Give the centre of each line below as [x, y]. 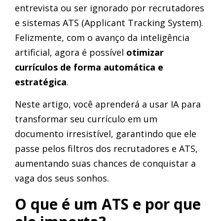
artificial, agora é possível [71, 52]
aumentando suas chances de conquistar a [105, 163]
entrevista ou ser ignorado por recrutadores [110, 8]
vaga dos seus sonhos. [62, 178]
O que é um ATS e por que [108, 204]
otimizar [145, 52]
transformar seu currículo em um [86, 119]
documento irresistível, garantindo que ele [106, 134]
